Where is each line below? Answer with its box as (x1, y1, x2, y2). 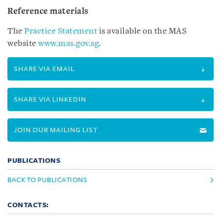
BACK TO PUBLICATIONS (7, 176, 87, 184)
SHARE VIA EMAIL (14, 65, 74, 73)
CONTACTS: (7, 201, 49, 209)
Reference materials (7, 7, 89, 16)
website (7, 39, 38, 48)
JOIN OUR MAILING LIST (14, 126, 98, 134)
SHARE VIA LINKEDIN (14, 96, 86, 103)
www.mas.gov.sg (38, 39, 99, 48)
